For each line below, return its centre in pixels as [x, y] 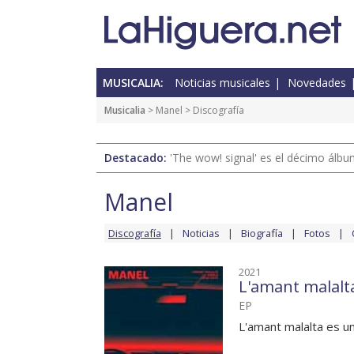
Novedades [317, 83]
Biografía [262, 233]
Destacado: [137, 158]
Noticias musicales [222, 83]
